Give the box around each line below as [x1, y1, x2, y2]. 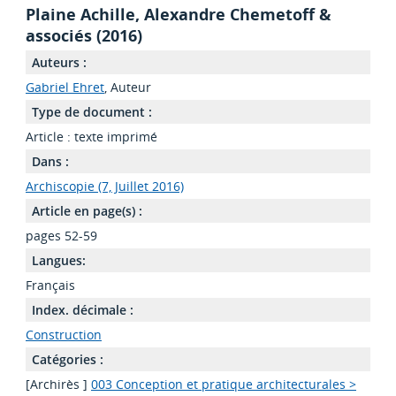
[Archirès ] [25, 376, 91, 393]
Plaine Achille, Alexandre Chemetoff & [25, 4, 331, 26]
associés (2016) [25, 25, 142, 47]
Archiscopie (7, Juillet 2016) [25, 178, 184, 195]
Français [25, 277, 75, 294]
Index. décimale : [31, 301, 133, 319]
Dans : [31, 153, 69, 171]
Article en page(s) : [31, 202, 142, 220]
